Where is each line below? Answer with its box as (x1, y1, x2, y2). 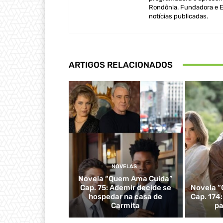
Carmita (111, 201, 140, 210)
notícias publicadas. (149, 12, 208, 20)
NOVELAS (111, 163, 137, 170)
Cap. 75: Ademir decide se (80, 183, 171, 192)
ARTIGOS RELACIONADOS (69, 59, 173, 70)
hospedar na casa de (89, 192, 163, 201)
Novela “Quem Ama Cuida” (78, 174, 173, 183)
